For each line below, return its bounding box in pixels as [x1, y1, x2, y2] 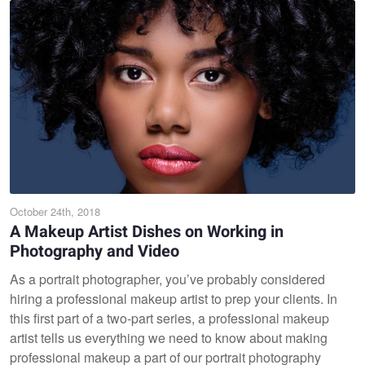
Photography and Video [10, 240, 179, 263]
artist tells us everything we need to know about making [10, 328, 328, 347]
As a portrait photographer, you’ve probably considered [10, 270, 325, 288]
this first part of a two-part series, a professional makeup [10, 309, 329, 328]
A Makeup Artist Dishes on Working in [10, 220, 284, 244]
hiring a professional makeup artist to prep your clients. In [10, 289, 337, 308]
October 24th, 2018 [10, 204, 100, 219]
